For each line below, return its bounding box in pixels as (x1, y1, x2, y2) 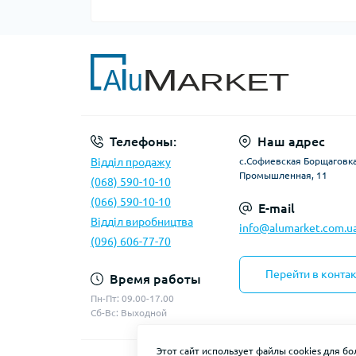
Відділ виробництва (91, 215, 193, 228)
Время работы (110, 272, 201, 286)
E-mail (258, 201, 295, 215)
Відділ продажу (91, 156, 171, 168)
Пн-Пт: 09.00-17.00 (91, 293, 174, 304)
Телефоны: (110, 134, 176, 149)
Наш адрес (257, 134, 325, 149)
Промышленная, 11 (239, 170, 327, 180)
